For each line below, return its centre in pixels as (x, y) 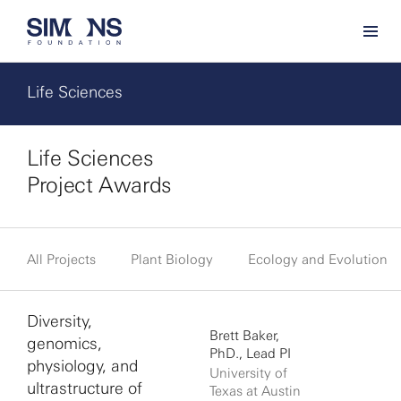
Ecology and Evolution (318, 260)
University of (248, 373)
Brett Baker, (244, 336)
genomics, (64, 344)
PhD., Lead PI (250, 354)
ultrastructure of (85, 388)
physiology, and (82, 366)
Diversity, (60, 321)
